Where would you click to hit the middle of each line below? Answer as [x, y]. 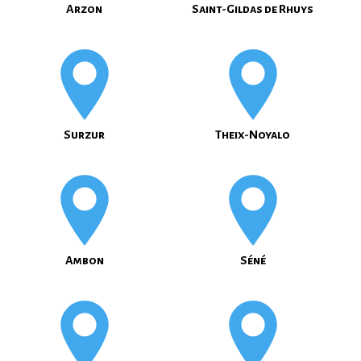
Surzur [84, 135]
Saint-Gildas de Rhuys [253, 9]
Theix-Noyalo [253, 135]
